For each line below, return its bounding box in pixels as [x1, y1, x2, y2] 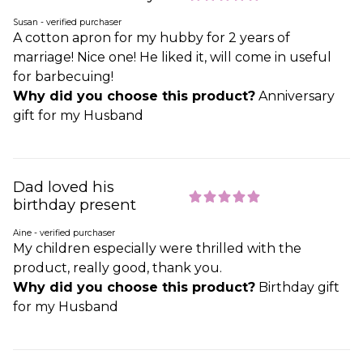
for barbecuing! [13, 69, 113, 85]
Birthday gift [255, 280, 340, 296]
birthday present [13, 195, 136, 215]
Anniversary [255, 88, 335, 105]
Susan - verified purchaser [13, 17, 122, 28]
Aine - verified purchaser [13, 228, 115, 239]
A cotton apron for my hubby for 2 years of [13, 30, 290, 46]
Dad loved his [13, 177, 114, 197]
